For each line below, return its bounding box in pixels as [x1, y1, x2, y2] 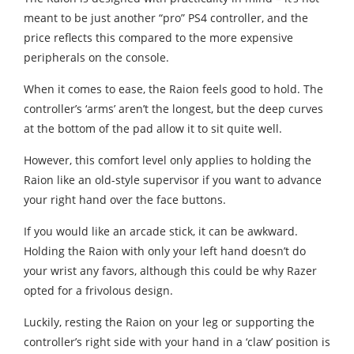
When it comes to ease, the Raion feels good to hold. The [24, 81, 323, 97]
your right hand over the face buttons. [24, 192, 226, 208]
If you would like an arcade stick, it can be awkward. [24, 224, 298, 239]
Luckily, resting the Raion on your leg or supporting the [24, 314, 314, 330]
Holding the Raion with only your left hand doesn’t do [24, 243, 306, 259]
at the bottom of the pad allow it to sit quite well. [24, 121, 282, 137]
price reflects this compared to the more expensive [24, 30, 293, 46]
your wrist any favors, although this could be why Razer [24, 263, 317, 279]
